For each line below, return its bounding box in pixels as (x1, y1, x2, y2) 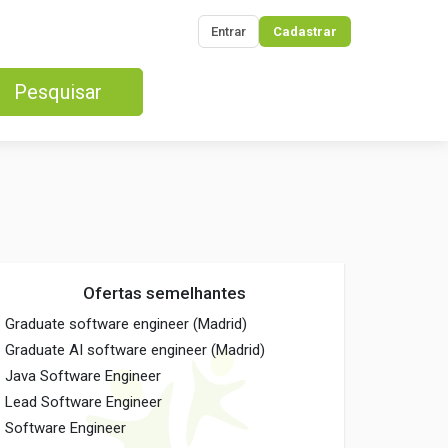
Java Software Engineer (5, 367, 162, 385)
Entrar (211, 24, 246, 39)
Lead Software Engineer (5, 393, 163, 411)
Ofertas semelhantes (83, 283, 247, 303)
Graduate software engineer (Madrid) (5, 315, 248, 333)
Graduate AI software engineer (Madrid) (5, 341, 266, 359)
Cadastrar (273, 24, 337, 39)
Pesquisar (14, 80, 102, 104)
